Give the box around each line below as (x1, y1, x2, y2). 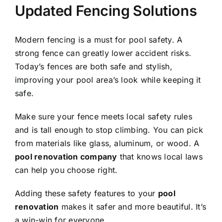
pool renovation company (15, 152, 117, 162)
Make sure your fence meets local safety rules (15, 111, 192, 122)
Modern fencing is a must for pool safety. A (15, 35, 183, 45)
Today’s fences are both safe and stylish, (15, 61, 172, 72)
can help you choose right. (15, 165, 118, 175)
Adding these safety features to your (15, 188, 158, 199)
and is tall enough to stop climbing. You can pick (15, 125, 203, 135)
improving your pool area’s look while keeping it (15, 75, 201, 85)
